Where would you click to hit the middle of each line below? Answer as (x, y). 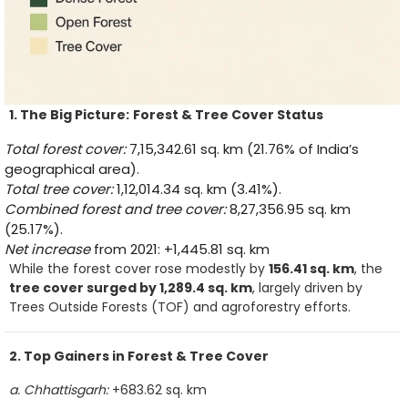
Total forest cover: (65, 148)
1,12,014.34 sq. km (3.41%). (199, 189)
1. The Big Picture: (69, 114)
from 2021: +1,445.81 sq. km (180, 249)
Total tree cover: (61, 189)
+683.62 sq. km (158, 389)
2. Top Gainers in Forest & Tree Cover (139, 356)
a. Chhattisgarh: (59, 389)
